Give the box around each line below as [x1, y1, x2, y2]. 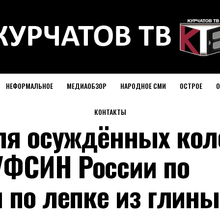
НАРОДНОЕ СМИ [120, 81, 166, 91]
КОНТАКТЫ [94, 107, 126, 117]
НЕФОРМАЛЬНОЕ [5, 81, 53, 91]
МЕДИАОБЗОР [66, 81, 107, 91]
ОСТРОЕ [179, 81, 202, 91]
